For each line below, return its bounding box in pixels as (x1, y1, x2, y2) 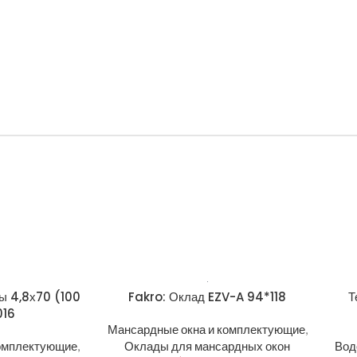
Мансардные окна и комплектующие (107, 322, 305, 336)
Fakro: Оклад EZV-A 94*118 (128, 288, 287, 305)
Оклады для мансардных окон (124, 339, 291, 353)
